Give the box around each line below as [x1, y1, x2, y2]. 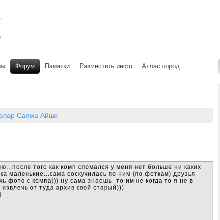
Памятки [45, 62, 70, 70]
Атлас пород [142, 62, 180, 70]
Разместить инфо [80, 62, 132, 70]
